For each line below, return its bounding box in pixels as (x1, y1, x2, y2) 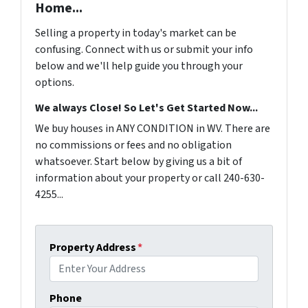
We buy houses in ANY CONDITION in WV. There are (35, 120, 270, 136)
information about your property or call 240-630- (35, 170, 265, 186)
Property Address (49, 239, 136, 255)
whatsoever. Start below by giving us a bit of (35, 153, 242, 169)
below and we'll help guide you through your (35, 58, 243, 74)
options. (35, 74, 74, 90)
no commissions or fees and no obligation (35, 137, 232, 153)
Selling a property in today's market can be (35, 25, 236, 41)
